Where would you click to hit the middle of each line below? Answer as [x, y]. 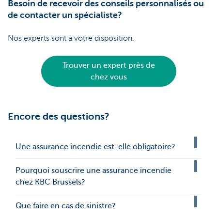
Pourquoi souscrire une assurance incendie [93, 171]
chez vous [108, 77]
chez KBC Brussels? [50, 182]
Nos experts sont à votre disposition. [71, 39]
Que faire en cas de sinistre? [66, 206]
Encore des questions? [59, 117]
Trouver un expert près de [108, 66]
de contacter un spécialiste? [65, 15]
